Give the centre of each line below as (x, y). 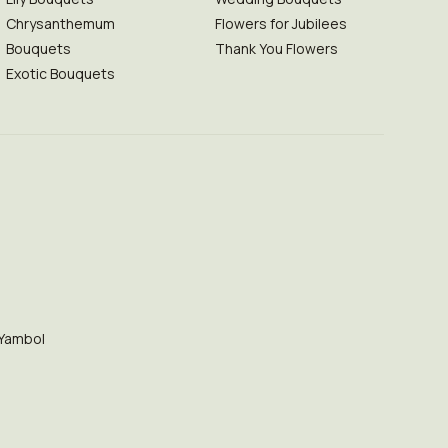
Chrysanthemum (60, 23)
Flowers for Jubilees (280, 23)
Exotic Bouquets (60, 73)
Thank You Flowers (276, 48)
